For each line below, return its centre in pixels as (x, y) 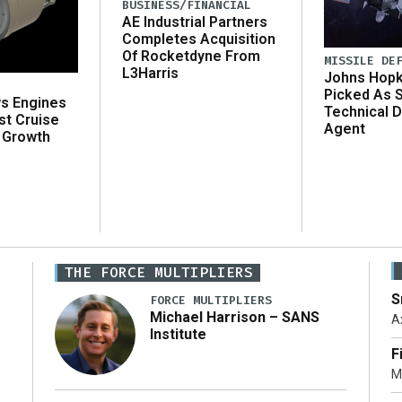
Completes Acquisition (199, 39)
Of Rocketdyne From (191, 57)
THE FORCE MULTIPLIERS (159, 272)
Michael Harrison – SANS (235, 317)
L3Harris (150, 74)
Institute (178, 334)
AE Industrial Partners (195, 22)
